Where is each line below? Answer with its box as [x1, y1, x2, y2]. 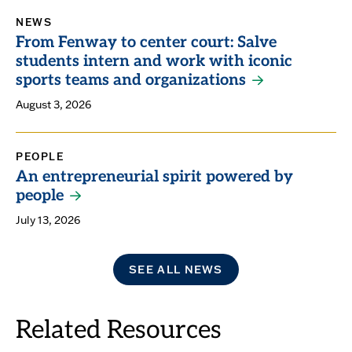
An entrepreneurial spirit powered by [16, 170, 293, 186]
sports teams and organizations [16, 73, 246, 90]
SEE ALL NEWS [129, 262, 223, 277]
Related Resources [16, 319, 222, 345]
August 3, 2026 [16, 97, 91, 112]
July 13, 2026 [16, 213, 80, 228]
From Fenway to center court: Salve [16, 35, 277, 52]
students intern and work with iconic [16, 54, 292, 71]
